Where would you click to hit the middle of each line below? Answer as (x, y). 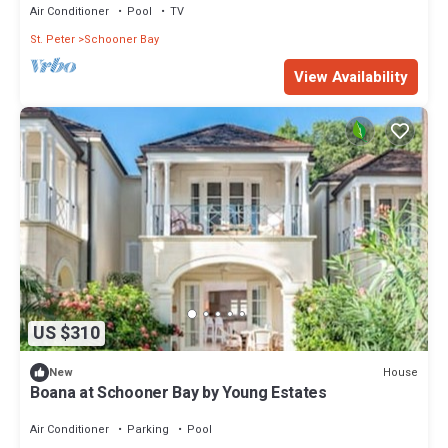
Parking (148, 430)
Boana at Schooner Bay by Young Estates (178, 393)
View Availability (351, 76)
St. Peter (52, 39)
